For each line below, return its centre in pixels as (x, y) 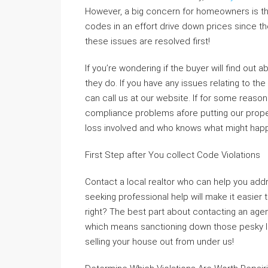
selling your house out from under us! (159, 242)
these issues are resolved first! (147, 41)
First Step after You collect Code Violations (173, 155)
